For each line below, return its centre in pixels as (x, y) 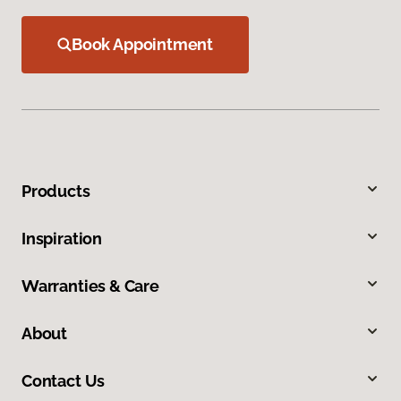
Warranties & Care (90, 286)
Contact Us (64, 381)
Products (56, 192)
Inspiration (62, 239)
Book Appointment (143, 45)
